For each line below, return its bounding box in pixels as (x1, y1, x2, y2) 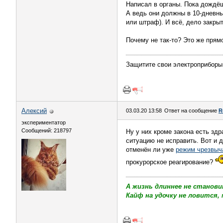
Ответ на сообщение (164, 108, 219, 113)
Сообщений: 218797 (21, 127, 72, 133)
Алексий (21, 107, 47, 114)
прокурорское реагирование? (126, 158, 215, 166)
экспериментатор (21, 119, 66, 125)
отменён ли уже (126, 146, 176, 153)
